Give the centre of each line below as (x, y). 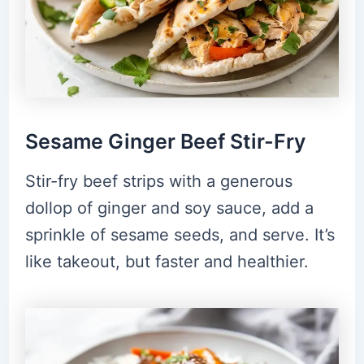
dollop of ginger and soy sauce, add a (169, 208)
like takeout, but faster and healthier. (167, 262)
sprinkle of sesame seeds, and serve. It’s (180, 235)
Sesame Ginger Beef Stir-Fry (165, 141)
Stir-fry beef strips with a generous (158, 182)
